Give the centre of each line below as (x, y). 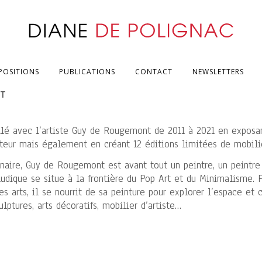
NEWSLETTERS (218, 72)
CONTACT (154, 72)
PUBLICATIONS (87, 72)
